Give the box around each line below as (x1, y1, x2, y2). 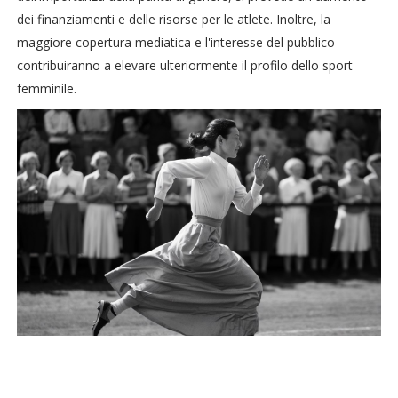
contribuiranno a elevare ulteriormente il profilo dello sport (16, 56, 353, 74)
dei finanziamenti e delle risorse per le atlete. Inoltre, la (16, 10, 330, 28)
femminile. (16, 79, 76, 97)
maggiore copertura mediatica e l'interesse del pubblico (16, 33, 335, 51)
